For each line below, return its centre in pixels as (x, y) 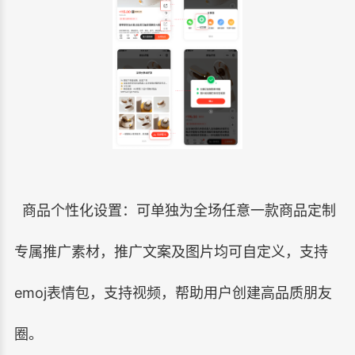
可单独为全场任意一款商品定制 (236, 211)
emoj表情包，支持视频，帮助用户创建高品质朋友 (173, 293)
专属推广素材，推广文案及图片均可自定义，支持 (171, 252)
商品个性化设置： (79, 211)
